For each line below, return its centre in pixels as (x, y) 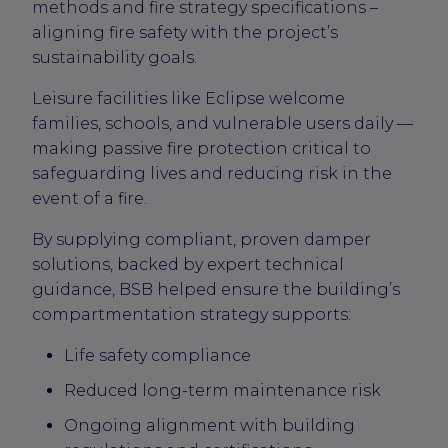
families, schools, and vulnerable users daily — (222, 123)
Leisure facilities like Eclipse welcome (188, 98)
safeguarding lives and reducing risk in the (212, 173)
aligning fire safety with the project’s (185, 32)
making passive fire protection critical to (201, 148)
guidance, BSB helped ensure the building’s (216, 289)
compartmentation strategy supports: (191, 314)
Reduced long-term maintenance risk (222, 390)
